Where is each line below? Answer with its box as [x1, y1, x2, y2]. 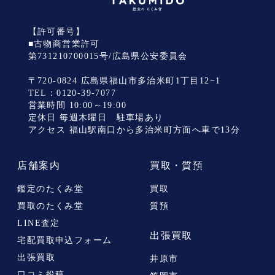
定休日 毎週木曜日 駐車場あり [28, 113, 164, 123]
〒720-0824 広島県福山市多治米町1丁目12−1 [28, 76, 221, 86]
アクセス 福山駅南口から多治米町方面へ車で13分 [28, 125, 241, 135]
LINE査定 [17, 219, 60, 228]
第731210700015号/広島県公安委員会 [28, 52, 188, 61]
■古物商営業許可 [28, 39, 100, 49]
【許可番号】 [28, 27, 85, 37]
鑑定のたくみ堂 [17, 184, 84, 194]
